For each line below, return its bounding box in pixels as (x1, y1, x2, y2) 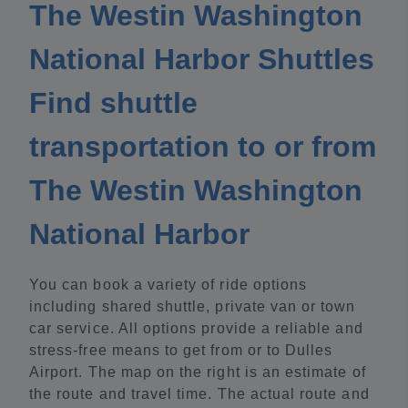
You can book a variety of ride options (29, 277, 308, 293)
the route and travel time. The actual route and (29, 386, 370, 403)
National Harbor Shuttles (29, 43, 374, 76)
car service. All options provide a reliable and (29, 321, 363, 337)
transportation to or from (29, 130, 376, 164)
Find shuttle (29, 87, 198, 120)
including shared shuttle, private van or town (29, 299, 356, 315)
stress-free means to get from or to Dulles (29, 342, 333, 359)
